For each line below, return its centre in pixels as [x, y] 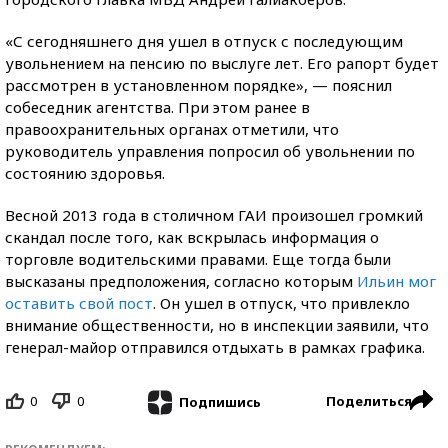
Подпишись [219, 401]
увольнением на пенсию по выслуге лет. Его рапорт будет [222, 63]
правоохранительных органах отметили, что [172, 129]
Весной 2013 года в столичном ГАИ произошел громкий [214, 215]
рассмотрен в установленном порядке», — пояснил [198, 85]
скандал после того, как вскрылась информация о [192, 237]
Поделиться [369, 401]
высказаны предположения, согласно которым [181, 281]
